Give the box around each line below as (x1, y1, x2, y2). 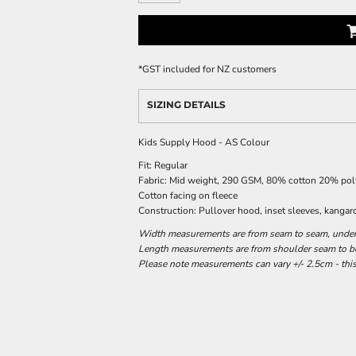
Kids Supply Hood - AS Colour (138, 136, 269, 149)
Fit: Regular (138, 159, 188, 172)
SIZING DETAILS (147, 99, 226, 110)
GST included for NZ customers (142, 63, 277, 75)
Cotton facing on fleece (138, 189, 238, 202)
